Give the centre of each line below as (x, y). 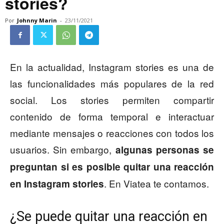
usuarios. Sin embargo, (63, 149)
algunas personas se (165, 150)
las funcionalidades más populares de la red (112, 83)
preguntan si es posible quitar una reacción (112, 167)
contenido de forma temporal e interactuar (112, 116)
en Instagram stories (57, 184)
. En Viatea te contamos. (156, 183)
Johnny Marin (37, 20)
